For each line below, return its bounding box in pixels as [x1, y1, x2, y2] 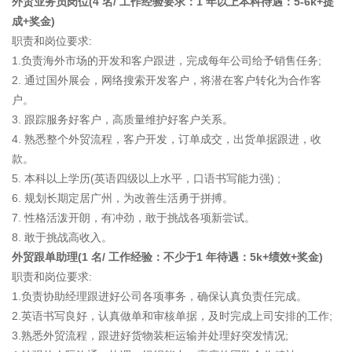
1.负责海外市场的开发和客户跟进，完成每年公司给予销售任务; [12, 54, 321, 68]
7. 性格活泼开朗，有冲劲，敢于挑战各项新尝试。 [12, 211, 255, 225]
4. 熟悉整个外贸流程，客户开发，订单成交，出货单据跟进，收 [12, 133, 321, 146]
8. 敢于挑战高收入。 [12, 231, 112, 244]
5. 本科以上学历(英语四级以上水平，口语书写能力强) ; [12, 172, 280, 185]
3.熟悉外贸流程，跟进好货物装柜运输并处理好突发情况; [12, 329, 288, 343]
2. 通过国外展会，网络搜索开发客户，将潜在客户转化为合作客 [12, 74, 321, 87]
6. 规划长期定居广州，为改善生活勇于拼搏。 [12, 192, 233, 205]
